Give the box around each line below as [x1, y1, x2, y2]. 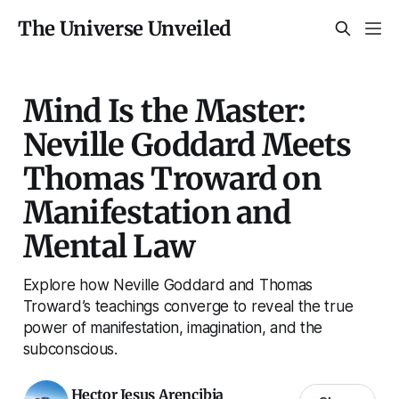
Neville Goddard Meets [22, 125, 352, 164]
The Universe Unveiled [18, 16, 232, 41]
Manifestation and [22, 192, 290, 232]
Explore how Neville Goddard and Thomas [22, 274, 313, 294]
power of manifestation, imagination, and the [22, 317, 323, 337]
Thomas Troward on [22, 159, 321, 198]
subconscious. [22, 338, 118, 358]
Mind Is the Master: [22, 91, 306, 130]
